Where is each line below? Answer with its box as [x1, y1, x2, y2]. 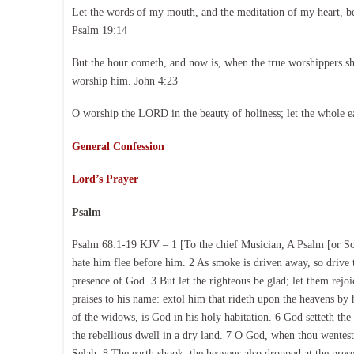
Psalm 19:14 [71, 24, 127, 36]
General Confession [71, 140, 164, 153]
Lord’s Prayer [71, 173, 138, 186]
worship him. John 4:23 [71, 75, 178, 88]
